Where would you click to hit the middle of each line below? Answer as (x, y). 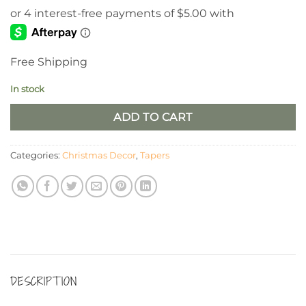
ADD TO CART (153, 117)
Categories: (36, 156)
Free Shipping (49, 61)
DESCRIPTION (44, 281)
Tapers (155, 156)
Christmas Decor (99, 156)
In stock (27, 89)
